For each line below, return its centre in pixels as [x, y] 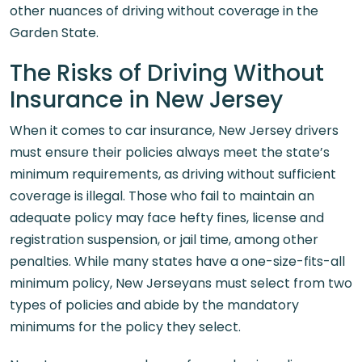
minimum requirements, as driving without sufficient [173, 174]
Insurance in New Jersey [146, 100]
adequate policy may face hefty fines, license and [167, 218]
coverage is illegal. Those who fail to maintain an [162, 196]
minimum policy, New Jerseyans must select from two [181, 283]
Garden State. [54, 33]
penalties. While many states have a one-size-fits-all [177, 261]
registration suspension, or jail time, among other [164, 240]
